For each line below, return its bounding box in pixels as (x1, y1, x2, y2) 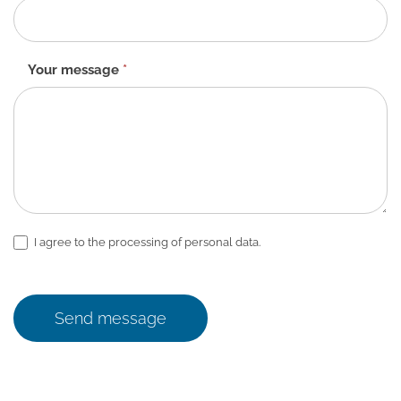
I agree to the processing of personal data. (31, 235, 260, 249)
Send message (55, 309, 166, 328)
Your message (28, 61, 123, 78)
